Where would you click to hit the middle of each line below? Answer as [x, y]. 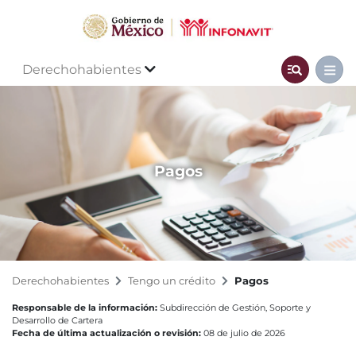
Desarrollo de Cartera [57, 321]
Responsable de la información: [85, 308]
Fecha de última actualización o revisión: [106, 333]
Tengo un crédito [172, 281]
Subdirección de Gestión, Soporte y [234, 308]
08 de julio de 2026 [243, 333]
